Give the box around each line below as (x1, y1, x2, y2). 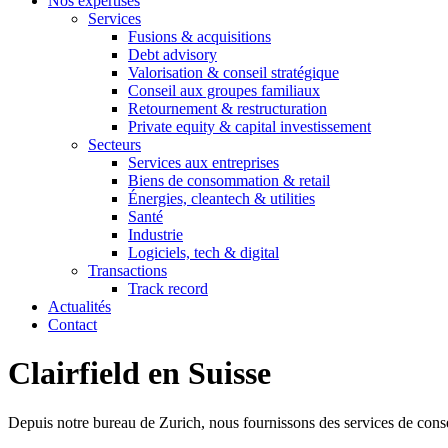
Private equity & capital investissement (128, 118, 371, 135)
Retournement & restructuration (128, 100, 327, 117)
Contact (48, 316, 97, 333)
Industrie (128, 226, 183, 243)
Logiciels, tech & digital (128, 244, 279, 261)
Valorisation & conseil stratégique (128, 64, 339, 81)
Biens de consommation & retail (128, 172, 330, 189)
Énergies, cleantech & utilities (128, 190, 315, 207)
